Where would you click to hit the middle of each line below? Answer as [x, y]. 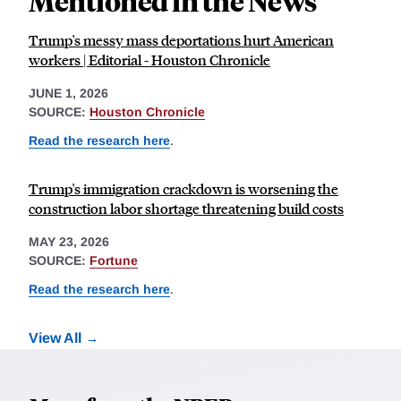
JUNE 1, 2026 [68, 94]
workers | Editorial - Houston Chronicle [149, 60]
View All [55, 337]
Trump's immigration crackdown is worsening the [183, 188]
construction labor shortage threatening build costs [186, 208]
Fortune [114, 260]
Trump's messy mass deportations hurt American [181, 40]
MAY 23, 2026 [69, 241]
